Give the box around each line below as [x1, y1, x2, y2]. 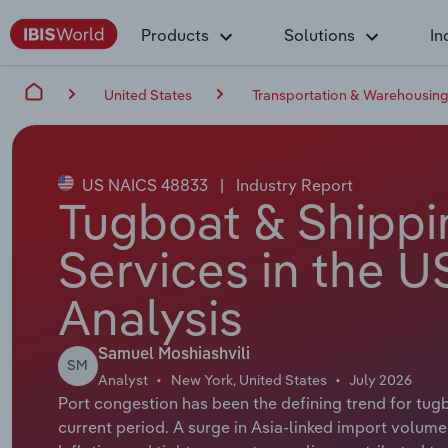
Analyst [97, 370, 148, 389]
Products [141, 25, 209, 45]
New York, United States [170, 370, 327, 389]
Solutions [284, 25, 355, 45]
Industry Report [231, 174, 353, 195]
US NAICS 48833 [77, 174, 212, 195]
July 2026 [349, 370, 413, 389]
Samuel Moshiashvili [97, 346, 250, 363]
